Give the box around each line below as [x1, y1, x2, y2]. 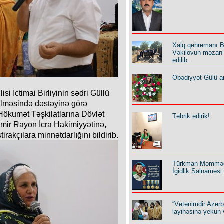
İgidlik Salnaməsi [172, 167, 222, 175]
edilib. [172, 56, 189, 64]
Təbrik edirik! [172, 112, 210, 120]
